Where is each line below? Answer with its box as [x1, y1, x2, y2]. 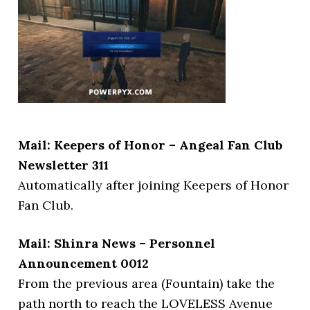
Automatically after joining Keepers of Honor [18, 177, 289, 193]
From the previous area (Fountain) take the [18, 275, 275, 291]
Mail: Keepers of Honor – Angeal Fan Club [18, 137, 283, 153]
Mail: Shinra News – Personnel [18, 235, 216, 251]
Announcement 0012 [18, 255, 149, 271]
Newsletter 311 [18, 157, 109, 173]
